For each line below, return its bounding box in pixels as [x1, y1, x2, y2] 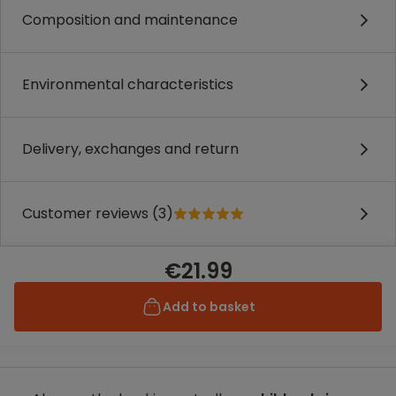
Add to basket [162, 298, 255, 316]
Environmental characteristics [22, 74, 233, 95]
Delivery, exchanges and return [22, 139, 239, 159]
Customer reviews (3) [22, 203, 173, 224]
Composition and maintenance [22, 10, 238, 30]
